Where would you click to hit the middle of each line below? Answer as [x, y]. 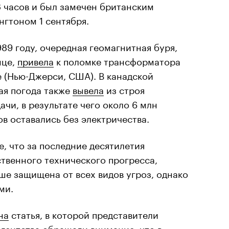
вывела [88, 89]
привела [36, 60]
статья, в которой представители [84, 213]
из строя [124, 89]
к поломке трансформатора [117, 60]
